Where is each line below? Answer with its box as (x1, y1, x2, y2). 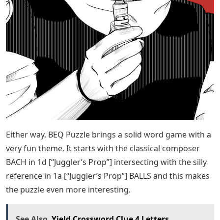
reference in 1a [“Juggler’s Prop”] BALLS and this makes (6, 170, 210, 182)
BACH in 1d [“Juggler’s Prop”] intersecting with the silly (6, 157, 207, 168)
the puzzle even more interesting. (6, 184, 131, 195)
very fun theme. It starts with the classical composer (6, 143, 200, 154)
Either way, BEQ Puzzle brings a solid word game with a (6, 129, 211, 140)
